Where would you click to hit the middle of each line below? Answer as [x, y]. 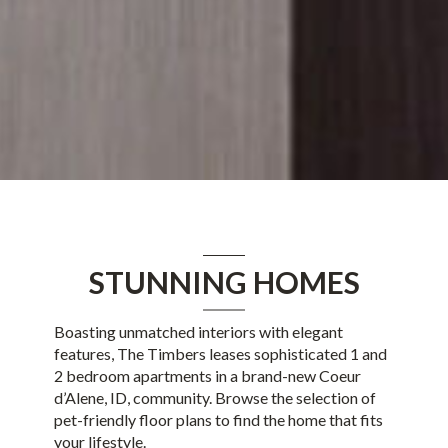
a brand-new [272, 375]
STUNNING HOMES [224, 282]
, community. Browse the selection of [251, 397]
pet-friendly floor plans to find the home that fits [218, 419]
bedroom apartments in [146, 375]
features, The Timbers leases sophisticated [201, 353]
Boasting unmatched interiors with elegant [198, 331]
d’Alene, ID [90, 397]
